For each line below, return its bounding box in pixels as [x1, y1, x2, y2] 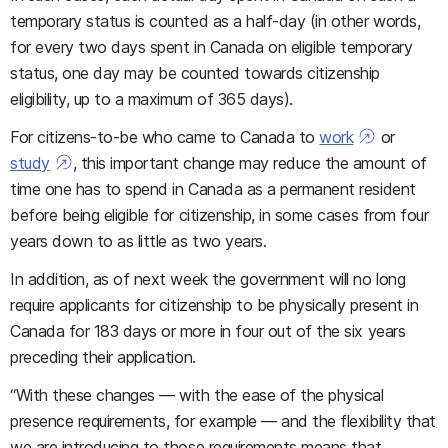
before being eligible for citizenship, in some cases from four [10, 205, 429, 225]
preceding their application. [10, 347, 196, 367]
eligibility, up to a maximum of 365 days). [10, 89, 293, 109]
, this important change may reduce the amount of [72, 153, 427, 173]
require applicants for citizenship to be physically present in [10, 295, 419, 315]
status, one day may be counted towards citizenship [10, 63, 380, 83]
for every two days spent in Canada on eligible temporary [10, 37, 413, 57]
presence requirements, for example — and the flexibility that [10, 411, 436, 431]
